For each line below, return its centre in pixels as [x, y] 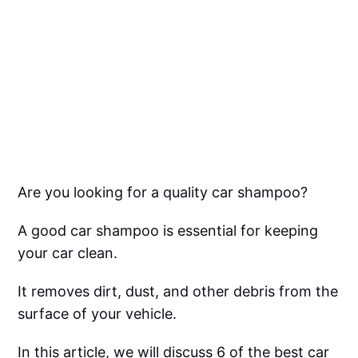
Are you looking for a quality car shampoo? [163, 193]
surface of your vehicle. [97, 314]
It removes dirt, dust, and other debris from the [178, 292]
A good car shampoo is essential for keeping [168, 231]
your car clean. [68, 253]
